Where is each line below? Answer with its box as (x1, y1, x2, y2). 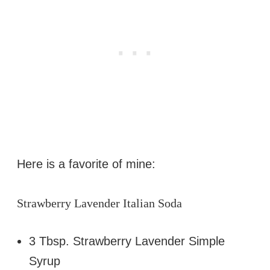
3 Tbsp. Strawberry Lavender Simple (29, 234, 225, 248)
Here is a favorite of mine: (17, 157, 155, 171)
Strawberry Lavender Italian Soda (17, 196, 182, 210)
